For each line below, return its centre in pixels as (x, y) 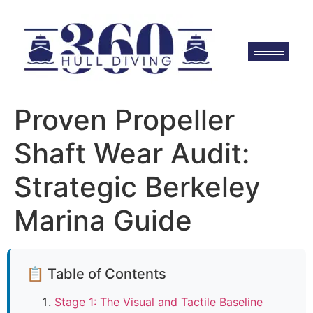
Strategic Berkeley (137, 187)
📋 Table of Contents (96, 274)
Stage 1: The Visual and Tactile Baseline (159, 302)
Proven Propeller (124, 120)
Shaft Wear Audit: (132, 153)
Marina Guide (103, 220)
